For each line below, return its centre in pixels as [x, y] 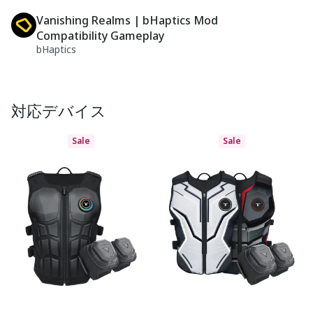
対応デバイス [59, 110]
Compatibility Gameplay [100, 36]
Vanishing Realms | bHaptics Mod [127, 20]
